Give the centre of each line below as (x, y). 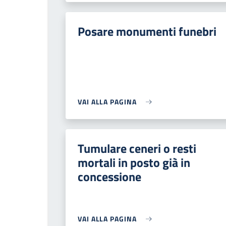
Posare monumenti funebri (147, 31)
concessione (109, 177)
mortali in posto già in (134, 162)
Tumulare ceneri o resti (137, 148)
